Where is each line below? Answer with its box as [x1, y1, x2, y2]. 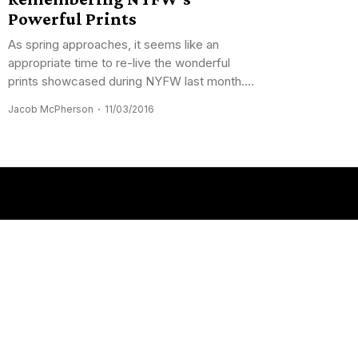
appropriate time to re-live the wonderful [8, 54, 230, 70]
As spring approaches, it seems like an [8, 36, 219, 52]
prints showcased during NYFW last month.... [8, 73, 254, 89]
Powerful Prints [8, 8, 137, 29]
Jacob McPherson [8, 102, 93, 115]
